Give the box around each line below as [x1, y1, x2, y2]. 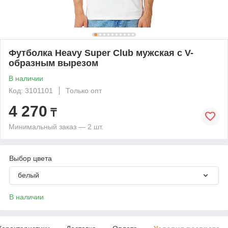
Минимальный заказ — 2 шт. [9, 122, 103, 131]
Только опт [66, 86, 102, 95]
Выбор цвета [9, 154, 52, 162]
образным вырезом [9, 58, 98, 68]
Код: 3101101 [9, 86, 53, 95]
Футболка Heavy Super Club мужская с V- [9, 47, 193, 58]
